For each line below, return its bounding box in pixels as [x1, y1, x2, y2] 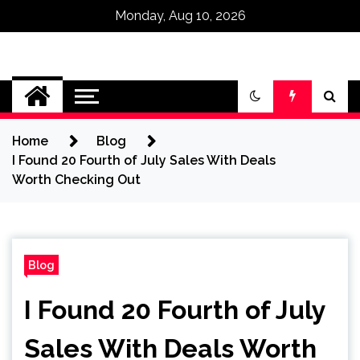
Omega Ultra [12, 65, 241, 110]
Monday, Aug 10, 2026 [114, 8, 246, 23]
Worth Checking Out [12, 172, 141, 187]
